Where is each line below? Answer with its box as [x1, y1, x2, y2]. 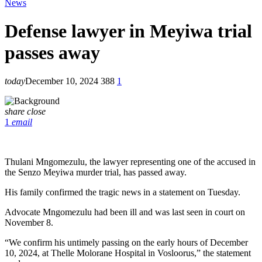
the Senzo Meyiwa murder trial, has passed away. [5, 167, 187, 178]
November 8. [5, 218, 53, 228]
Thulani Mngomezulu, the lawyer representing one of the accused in [5, 157, 256, 167]
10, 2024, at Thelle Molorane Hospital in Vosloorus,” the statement [5, 248, 251, 258]
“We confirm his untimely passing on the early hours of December [5, 237, 248, 248]
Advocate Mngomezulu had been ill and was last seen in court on [5, 207, 245, 218]
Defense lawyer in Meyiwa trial [5, 20, 252, 42]
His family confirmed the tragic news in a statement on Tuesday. [5, 187, 240, 198]
